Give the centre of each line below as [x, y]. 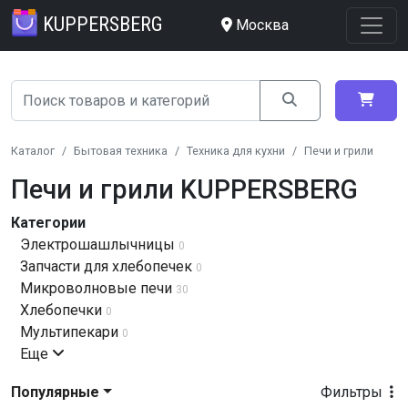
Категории [48, 223]
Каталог [33, 151]
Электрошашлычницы [97, 245]
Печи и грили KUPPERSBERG [184, 189]
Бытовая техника [121, 151]
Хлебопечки [61, 310]
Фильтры [353, 392]
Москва [262, 25]
